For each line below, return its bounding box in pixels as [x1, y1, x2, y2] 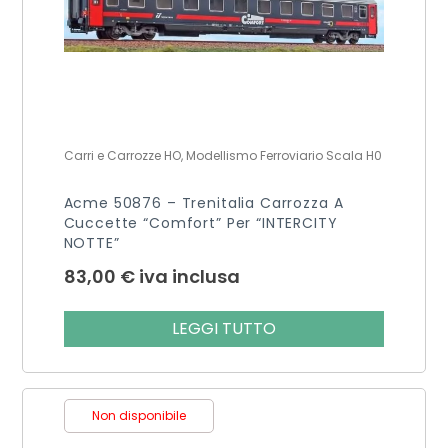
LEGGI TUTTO [172, 316, 276, 340]
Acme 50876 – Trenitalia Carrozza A [63, 192, 344, 213]
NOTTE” [63, 232, 120, 253]
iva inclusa [138, 263, 240, 289]
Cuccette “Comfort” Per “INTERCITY [63, 212, 338, 233]
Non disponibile [91, 406, 186, 424]
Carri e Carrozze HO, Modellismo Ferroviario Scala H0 [63, 146, 382, 164]
